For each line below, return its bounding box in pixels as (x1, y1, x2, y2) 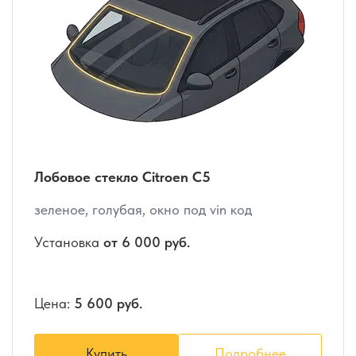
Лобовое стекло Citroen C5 (34, 168, 211, 186)
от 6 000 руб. (103, 234, 190, 251)
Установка (34, 234, 103, 251)
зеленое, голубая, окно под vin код (34, 201, 252, 219)
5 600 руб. (74, 295, 142, 312)
